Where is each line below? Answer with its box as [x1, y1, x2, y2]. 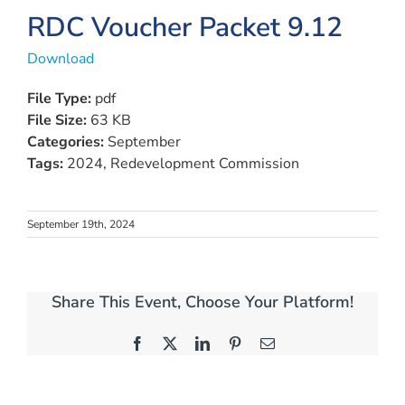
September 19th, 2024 [27, 217, 135, 231]
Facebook [144, 335, 200, 350]
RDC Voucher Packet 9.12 [27, 9, 343, 46]
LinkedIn [209, 335, 261, 350]
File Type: [27, 89, 95, 108]
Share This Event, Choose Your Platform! [52, 291, 353, 313]
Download [27, 49, 94, 69]
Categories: [27, 132, 108, 152]
